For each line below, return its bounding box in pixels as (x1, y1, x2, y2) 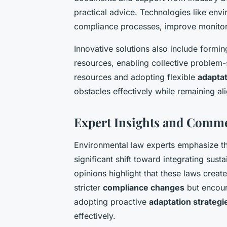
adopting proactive (74, 197, 149, 207)
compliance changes (103, 182, 184, 193)
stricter (74, 182, 103, 193)
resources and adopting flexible (74, 72, 198, 83)
